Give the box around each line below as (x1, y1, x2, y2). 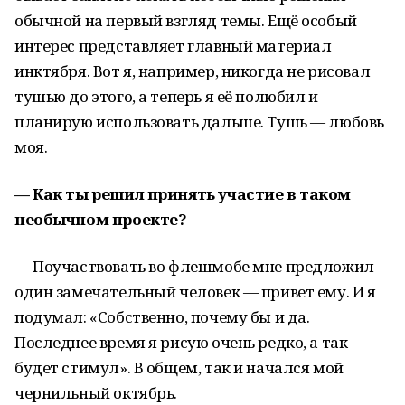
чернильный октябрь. (14, 382, 178, 403)
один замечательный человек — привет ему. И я (14, 281, 376, 302)
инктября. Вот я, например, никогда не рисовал (14, 61, 371, 81)
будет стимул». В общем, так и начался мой (14, 357, 344, 378)
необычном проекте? (14, 209, 187, 230)
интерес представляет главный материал (14, 35, 332, 56)
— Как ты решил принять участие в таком (14, 184, 352, 204)
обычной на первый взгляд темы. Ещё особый (14, 10, 357, 31)
